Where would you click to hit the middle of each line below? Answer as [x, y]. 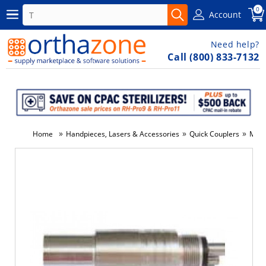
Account [225, 14]
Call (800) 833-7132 [213, 57]
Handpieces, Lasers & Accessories [123, 134]
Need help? [235, 44]
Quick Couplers [214, 134]
